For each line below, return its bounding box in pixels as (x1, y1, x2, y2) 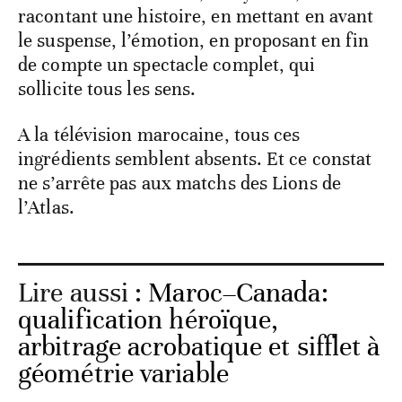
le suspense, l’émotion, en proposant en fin (18, 29, 370, 53)
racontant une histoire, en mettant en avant (18, 4, 374, 29)
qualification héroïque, (18, 303, 279, 337)
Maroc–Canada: (148, 276, 328, 310)
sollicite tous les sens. (18, 77, 197, 101)
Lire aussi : (18, 276, 149, 310)
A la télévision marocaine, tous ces (18, 123, 301, 147)
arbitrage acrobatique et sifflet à (18, 330, 380, 364)
